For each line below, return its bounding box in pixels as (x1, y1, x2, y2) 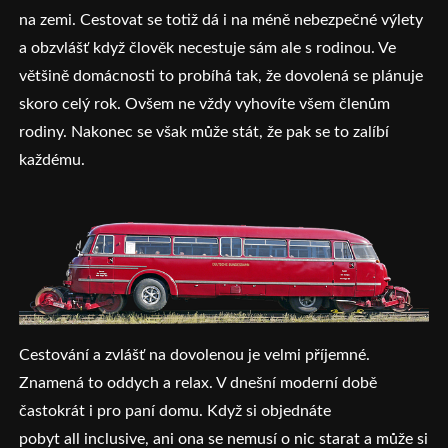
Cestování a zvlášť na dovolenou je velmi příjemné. (19, 347, 371, 364)
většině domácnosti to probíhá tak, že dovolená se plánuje (19, 67, 424, 84)
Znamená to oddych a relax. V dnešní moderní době (19, 375, 378, 392)
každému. (19, 151, 90, 168)
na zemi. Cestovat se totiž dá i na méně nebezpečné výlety (19, 11, 424, 28)
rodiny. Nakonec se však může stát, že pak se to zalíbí (19, 123, 390, 140)
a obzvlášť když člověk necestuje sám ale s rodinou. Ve (19, 39, 397, 56)
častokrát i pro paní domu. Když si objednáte (19, 403, 332, 420)
